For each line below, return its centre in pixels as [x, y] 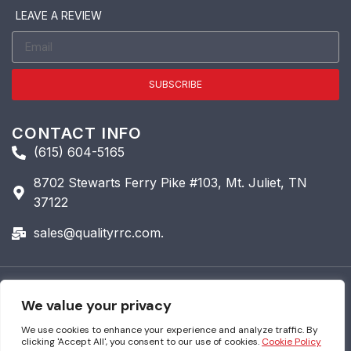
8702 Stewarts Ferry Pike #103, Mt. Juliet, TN [170, 183]
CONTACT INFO [77, 134]
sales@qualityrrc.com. [98, 233]
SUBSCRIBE [175, 85]
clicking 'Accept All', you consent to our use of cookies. [141, 342]
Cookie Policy [291, 342]
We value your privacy [96, 306]
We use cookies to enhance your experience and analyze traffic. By [170, 330]
